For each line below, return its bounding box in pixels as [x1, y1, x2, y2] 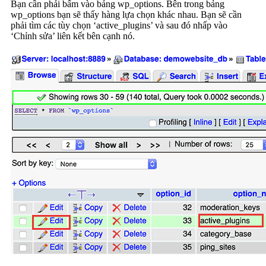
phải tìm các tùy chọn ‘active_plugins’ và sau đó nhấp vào [11, 20, 227, 31]
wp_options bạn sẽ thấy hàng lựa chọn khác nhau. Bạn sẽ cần [11, 9, 242, 20]
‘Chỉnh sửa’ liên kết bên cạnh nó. [11, 31, 135, 42]
